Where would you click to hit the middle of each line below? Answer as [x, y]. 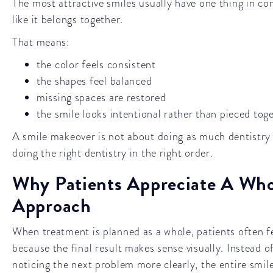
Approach [52, 206]
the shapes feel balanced [94, 81]
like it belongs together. [68, 19]
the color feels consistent [96, 64]
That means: [41, 42]
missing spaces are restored [101, 97]
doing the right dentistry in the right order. [113, 153]
